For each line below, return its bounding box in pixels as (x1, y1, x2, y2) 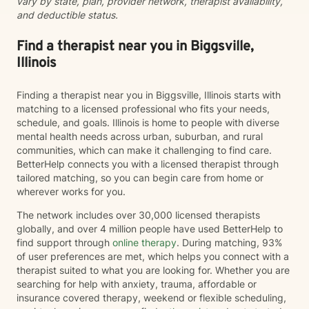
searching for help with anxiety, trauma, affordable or (17, 278, 257, 290)
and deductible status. (17, 9, 118, 21)
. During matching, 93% (177, 237, 282, 248)
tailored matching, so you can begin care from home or (17, 172, 263, 183)
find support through (17, 237, 112, 248)
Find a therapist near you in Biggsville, (17, 38, 254, 56)
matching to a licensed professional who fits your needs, (17, 103, 270, 114)
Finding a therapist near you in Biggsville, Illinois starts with (17, 89, 281, 101)
